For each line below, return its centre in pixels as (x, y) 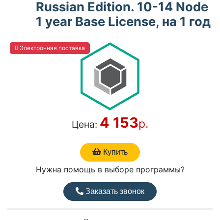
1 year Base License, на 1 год (123, 22)
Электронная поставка (52, 48)
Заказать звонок (114, 192)
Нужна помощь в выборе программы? (110, 170)
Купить (114, 152)
